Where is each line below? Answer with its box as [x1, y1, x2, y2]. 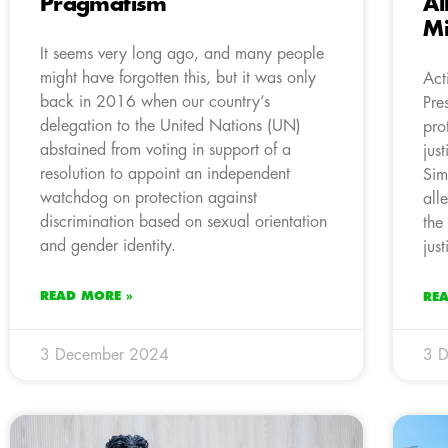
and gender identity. [40, 238, 176, 255]
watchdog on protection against [40, 190, 257, 207]
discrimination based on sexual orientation [40, 214, 327, 231]
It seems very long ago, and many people [40, 46, 324, 63]
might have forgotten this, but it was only [40, 70, 316, 87]
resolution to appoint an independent [40, 166, 290, 183]
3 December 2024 [40, 347, 169, 364]
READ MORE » [40, 290, 133, 303]
